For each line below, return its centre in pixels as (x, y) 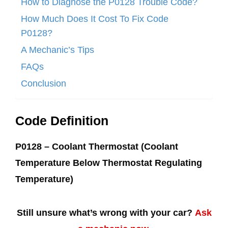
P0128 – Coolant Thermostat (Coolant (97, 146)
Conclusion (44, 83)
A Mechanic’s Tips (58, 50)
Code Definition (62, 120)
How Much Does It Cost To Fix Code (95, 19)
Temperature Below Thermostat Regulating (109, 163)
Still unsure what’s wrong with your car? (104, 212)
